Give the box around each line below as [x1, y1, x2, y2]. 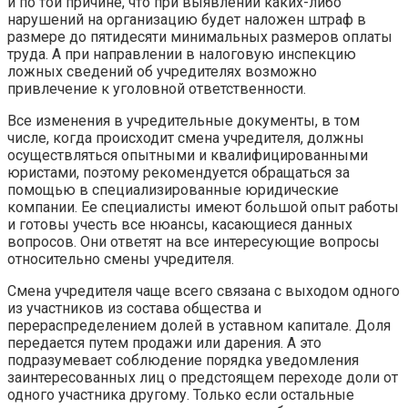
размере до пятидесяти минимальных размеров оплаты [7, 27, 393, 46]
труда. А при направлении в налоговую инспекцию [7, 45, 356, 63]
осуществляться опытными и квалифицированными [7, 146, 368, 164]
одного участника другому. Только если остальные [7, 385, 354, 403]
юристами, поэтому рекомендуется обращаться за [7, 163, 350, 181]
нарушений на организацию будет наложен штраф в [7, 10, 366, 28]
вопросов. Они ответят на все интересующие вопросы [7, 232, 380, 250]
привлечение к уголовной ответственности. [7, 79, 306, 97]
